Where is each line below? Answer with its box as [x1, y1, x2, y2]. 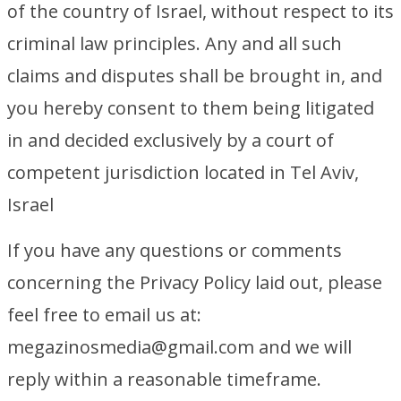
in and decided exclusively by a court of [7, 128, 334, 152]
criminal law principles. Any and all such [7, 31, 342, 55]
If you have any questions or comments [7, 238, 342, 262]
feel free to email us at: [7, 303, 201, 327]
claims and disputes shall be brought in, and [7, 64, 382, 88]
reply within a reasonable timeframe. [7, 367, 321, 391]
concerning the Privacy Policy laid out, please [7, 270, 382, 294]
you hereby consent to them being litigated [7, 96, 374, 120]
